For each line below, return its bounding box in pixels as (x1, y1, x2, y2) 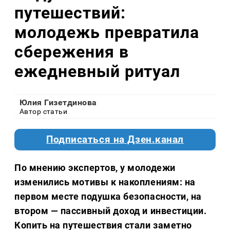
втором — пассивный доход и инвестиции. (14, 205, 207, 217)
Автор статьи (20, 107, 68, 116)
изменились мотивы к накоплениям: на (14, 177, 196, 188)
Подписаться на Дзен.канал (46, 134, 184, 146)
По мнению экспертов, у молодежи (14, 162, 176, 174)
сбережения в (14, 42, 129, 62)
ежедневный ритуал (14, 61, 181, 81)
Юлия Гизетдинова (20, 98, 97, 108)
